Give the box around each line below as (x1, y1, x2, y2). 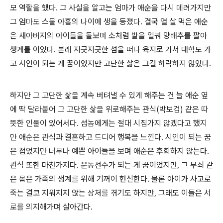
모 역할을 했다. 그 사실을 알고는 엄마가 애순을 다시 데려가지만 (10, 2, 211, 12)
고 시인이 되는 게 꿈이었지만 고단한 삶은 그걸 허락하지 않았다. (10, 58, 211, 68)
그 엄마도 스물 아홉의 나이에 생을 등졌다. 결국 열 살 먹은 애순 (10, 16, 208, 26)
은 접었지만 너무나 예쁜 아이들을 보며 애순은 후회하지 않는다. (10, 146, 209, 156)
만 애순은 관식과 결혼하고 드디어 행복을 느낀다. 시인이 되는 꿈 (10, 132, 211, 142)
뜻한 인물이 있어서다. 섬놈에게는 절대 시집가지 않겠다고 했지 (10, 118, 207, 128)
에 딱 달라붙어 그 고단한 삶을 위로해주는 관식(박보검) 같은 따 (10, 104, 208, 114)
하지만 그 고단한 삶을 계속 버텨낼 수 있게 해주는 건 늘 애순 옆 (10, 90, 208, 100)
